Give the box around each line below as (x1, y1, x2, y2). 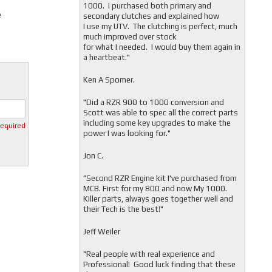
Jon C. (83, 151, 103, 160)
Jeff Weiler (83, 227, 120, 236)
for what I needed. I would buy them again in (83, 42, 240, 52)
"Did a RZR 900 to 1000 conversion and (83, 98, 224, 107)
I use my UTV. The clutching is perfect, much (83, 22, 237, 31)
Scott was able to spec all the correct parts (83, 108, 238, 117)
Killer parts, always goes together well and (83, 194, 233, 203)
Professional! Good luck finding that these (83, 260, 236, 269)
